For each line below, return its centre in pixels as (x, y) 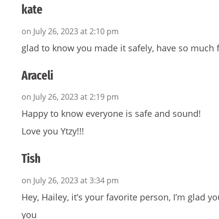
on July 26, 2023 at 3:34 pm (70, 180)
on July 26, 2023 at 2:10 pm (70, 31)
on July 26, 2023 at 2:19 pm (70, 97)
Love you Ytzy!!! (53, 131)
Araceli (37, 76)
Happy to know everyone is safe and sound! (111, 114)
